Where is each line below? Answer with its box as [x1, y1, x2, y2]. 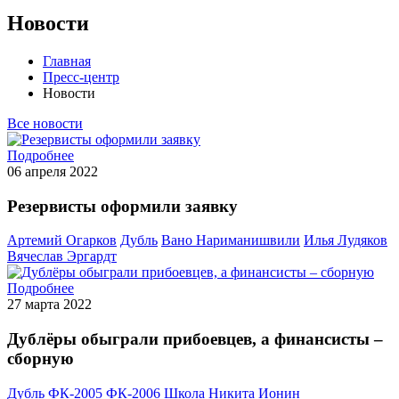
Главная [43, 53, 91, 69]
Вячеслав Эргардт [7, 248, 117, 265]
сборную [7, 348, 74, 368]
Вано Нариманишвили [161, 232, 300, 248]
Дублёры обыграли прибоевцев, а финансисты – [7, 329, 383, 348]
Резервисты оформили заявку [7, 196, 238, 216]
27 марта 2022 [7, 297, 92, 313]
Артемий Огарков [7, 232, 117, 248]
